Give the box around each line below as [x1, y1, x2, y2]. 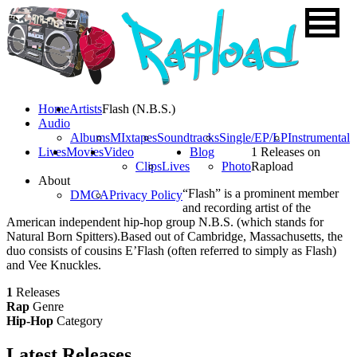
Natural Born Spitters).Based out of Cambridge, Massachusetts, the [6, 229, 343, 243]
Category [57, 314, 103, 328]
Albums [70, 131, 110, 144]
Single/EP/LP [219, 131, 288, 144]
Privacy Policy [109, 188, 182, 202]
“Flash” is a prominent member [182, 186, 339, 200]
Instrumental [288, 131, 350, 144]
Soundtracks [157, 131, 219, 144]
